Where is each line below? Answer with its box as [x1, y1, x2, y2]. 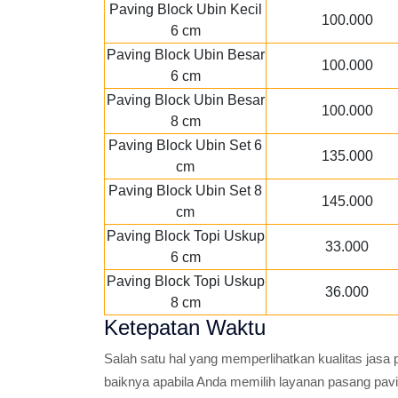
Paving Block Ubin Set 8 [108, 183, 262, 198]
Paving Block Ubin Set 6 [108, 138, 262, 153]
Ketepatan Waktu [104, 315, 266, 339]
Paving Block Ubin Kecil [108, 2, 262, 17]
